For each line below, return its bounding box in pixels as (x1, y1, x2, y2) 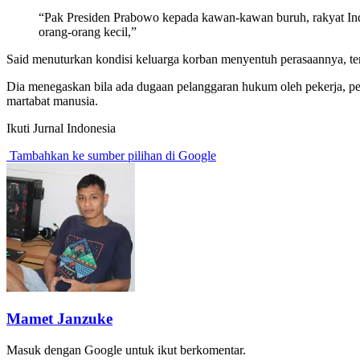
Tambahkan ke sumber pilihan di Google (6, 149, 216, 163)
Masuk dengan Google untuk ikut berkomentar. (6, 342, 246, 357)
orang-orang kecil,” (39, 25, 137, 39)
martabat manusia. (6, 94, 98, 108)
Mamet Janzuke (6, 309, 112, 327)
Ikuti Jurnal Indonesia (6, 121, 116, 136)
